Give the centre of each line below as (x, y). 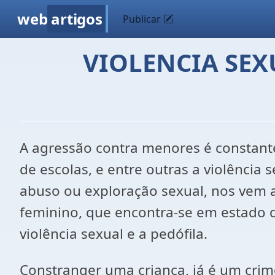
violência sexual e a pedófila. (114, 234)
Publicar (143, 19)
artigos (77, 19)
